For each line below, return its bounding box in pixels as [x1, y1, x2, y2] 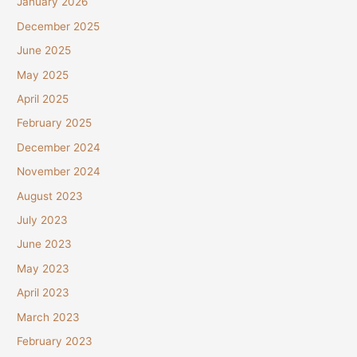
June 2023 [17, 237, 73, 251]
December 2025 [17, 19, 100, 33]
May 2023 [17, 261, 70, 275]
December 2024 [17, 140, 101, 154]
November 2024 [17, 165, 101, 178]
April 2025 [17, 92, 69, 105]
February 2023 [17, 335, 93, 348]
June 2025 [17, 44, 72, 57]
